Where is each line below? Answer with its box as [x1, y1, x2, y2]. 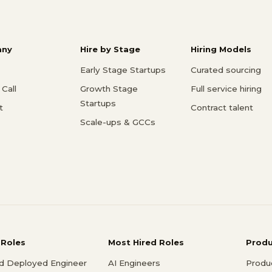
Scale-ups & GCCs [80, 117, 155, 127]
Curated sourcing [191, 64, 261, 75]
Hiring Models [191, 44, 251, 54]
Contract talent [191, 102, 253, 112]
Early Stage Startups [80, 64, 166, 75]
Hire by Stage [80, 44, 140, 54]
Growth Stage [80, 83, 138, 93]
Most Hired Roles [107, 237, 184, 248]
